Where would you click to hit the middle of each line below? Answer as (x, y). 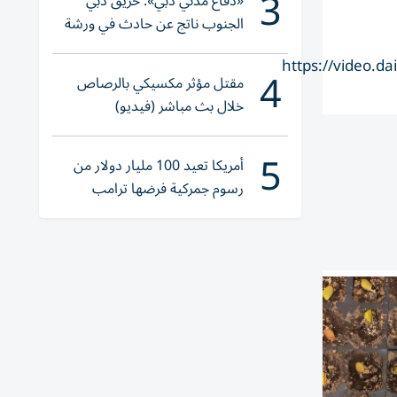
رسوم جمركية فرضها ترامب (168, 189)
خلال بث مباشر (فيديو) (179, 106)
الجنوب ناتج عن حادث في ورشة (154, 24)
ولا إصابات (213, 47)
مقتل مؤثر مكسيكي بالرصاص (160, 83)
